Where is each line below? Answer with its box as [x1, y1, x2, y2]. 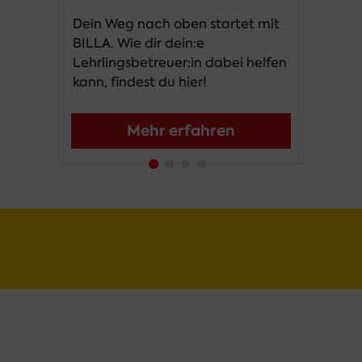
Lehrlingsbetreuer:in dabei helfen [73, 54, 287, 71]
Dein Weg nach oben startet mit [73, 15, 280, 32]
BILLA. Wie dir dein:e [73, 35, 204, 52]
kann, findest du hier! [73, 74, 207, 90]
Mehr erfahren [127, 120, 235, 141]
